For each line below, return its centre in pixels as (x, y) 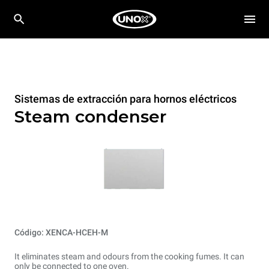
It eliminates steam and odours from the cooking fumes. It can (129, 256)
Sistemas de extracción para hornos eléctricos (125, 99)
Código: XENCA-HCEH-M (61, 232)
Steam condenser (90, 116)
